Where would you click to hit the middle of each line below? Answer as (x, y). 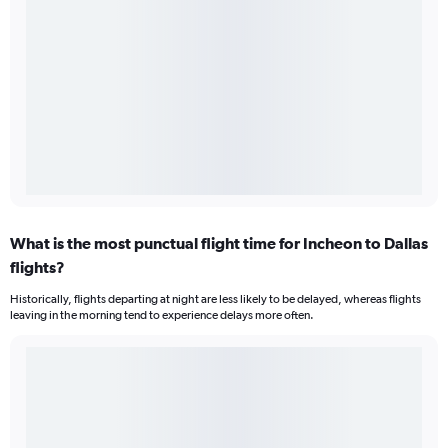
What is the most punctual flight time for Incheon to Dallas (219, 243)
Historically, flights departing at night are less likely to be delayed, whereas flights (215, 299)
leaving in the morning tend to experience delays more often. (162, 315)
